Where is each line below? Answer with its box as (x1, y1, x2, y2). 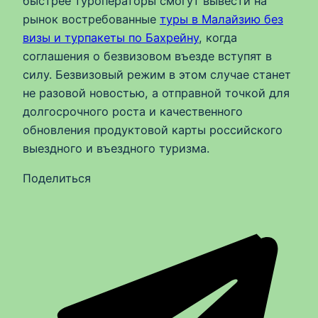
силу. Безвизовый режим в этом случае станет (23, 67, 291, 82)
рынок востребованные (23, 12, 160, 27)
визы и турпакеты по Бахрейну (23, 31, 199, 45)
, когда (199, 31, 237, 45)
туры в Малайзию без (160, 12, 283, 27)
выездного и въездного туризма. (23, 141, 209, 156)
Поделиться (23, 171, 91, 186)
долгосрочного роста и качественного (23, 104, 243, 119)
